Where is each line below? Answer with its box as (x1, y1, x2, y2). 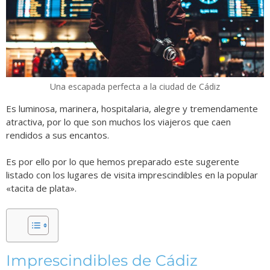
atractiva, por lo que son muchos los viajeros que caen (6, 115, 231, 128)
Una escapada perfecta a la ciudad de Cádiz (50, 80, 220, 92)
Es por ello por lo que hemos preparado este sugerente (6, 155, 239, 168)
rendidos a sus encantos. (6, 128, 109, 141)
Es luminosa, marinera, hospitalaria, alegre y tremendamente (6, 102, 258, 115)
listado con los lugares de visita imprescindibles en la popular (6, 169, 258, 181)
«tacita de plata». (6, 182, 77, 195)
